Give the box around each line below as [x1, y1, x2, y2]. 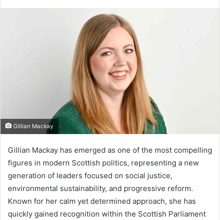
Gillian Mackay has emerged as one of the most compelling [8, 145, 212, 155]
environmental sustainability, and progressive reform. [8, 184, 193, 193]
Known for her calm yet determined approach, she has [8, 196, 196, 206]
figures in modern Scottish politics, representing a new [8, 158, 199, 168]
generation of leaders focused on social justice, [8, 171, 172, 181]
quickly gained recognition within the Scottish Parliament [8, 209, 206, 219]
